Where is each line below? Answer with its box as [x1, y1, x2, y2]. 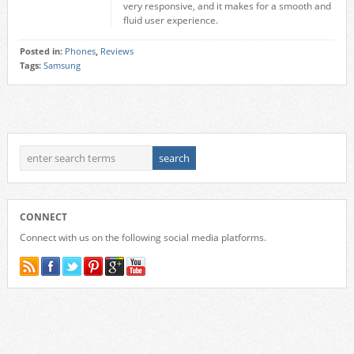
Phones [64, 46, 96, 57]
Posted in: [19, 46, 65, 57]
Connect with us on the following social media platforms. [19, 231, 266, 244]
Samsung [43, 60, 81, 71]
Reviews [100, 46, 134, 57]
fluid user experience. [122, 13, 218, 27]
